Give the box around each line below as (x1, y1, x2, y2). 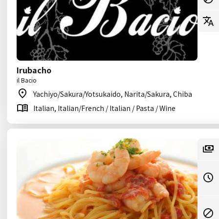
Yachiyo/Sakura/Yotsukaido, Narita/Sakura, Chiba (33, 89, 192, 99)
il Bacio (17, 76, 37, 84)
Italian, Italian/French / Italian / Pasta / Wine (33, 103, 175, 113)
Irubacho (17, 64, 51, 76)
